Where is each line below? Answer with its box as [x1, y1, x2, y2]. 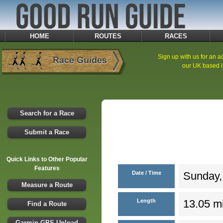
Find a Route [27, 200, 67, 208]
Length [137, 197, 156, 204]
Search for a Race [19, 109, 74, 117]
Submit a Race [24, 128, 69, 136]
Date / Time [131, 169, 161, 176]
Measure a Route [21, 181, 73, 189]
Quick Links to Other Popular [6, 155, 88, 163]
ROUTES [94, 32, 121, 40]
